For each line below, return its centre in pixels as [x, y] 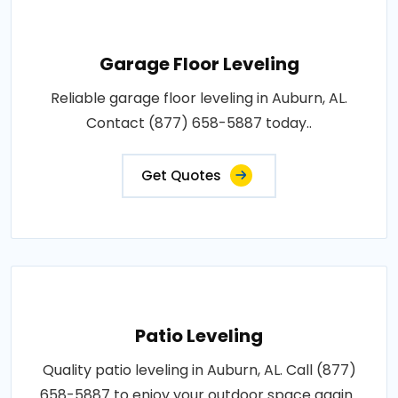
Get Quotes [181, 176]
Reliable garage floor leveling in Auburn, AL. [199, 99]
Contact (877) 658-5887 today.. [199, 123]
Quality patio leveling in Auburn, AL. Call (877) [199, 370]
